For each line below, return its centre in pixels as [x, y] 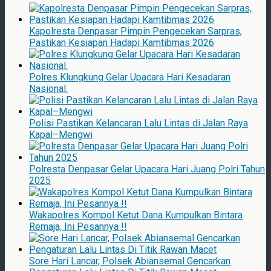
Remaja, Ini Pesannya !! [78, 227]
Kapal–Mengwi [61, 135]
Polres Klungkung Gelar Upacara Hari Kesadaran [130, 77]
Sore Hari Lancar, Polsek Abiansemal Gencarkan [130, 261]
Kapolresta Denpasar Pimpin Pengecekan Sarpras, [135, 31]
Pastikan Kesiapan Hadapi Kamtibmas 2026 [122, 43]
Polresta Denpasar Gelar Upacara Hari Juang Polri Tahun [147, 169]
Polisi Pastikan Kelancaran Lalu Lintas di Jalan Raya [139, 123]
